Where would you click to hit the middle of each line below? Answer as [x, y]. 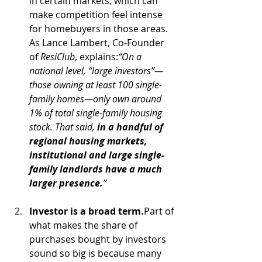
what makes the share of [85, 225]
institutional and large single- [97, 155]
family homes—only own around [96, 99]
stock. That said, [63, 127]
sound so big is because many [96, 253]
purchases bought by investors [99, 239]
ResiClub [58, 57]
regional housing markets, [89, 141]
